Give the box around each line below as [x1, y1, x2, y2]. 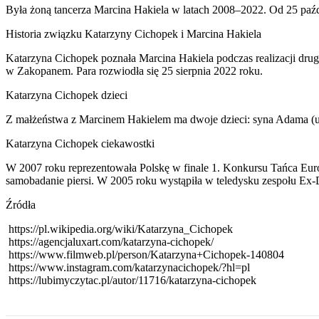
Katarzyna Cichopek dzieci [6, 88, 127, 101]
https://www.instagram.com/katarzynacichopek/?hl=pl [9, 261, 250, 273]
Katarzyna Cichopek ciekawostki [6, 137, 155, 150]
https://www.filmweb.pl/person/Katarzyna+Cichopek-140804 [9, 248, 284, 261]
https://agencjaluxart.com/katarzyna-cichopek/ [9, 235, 214, 248]
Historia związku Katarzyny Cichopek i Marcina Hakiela [6, 27, 261, 40]
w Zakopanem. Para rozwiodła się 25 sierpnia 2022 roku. [6, 64, 263, 77]
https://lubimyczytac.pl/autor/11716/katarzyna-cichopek [9, 273, 256, 286]
